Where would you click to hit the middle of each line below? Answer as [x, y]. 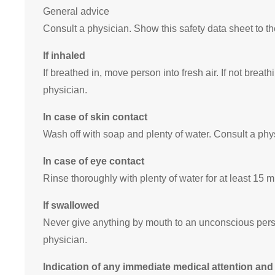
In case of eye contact [94, 161]
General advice [76, 12]
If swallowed [71, 206]
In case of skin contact [95, 117]
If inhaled [64, 56]
